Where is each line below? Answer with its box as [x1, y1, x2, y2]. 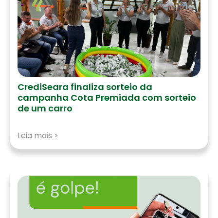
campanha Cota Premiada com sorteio [18, 91, 196, 104]
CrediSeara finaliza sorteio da [18, 81, 152, 93]
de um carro [18, 102, 73, 114]
